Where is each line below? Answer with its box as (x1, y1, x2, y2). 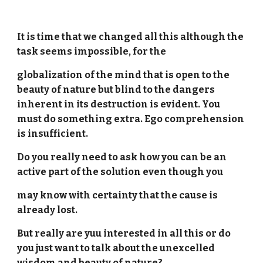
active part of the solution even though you (17, 166, 224, 177)
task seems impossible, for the (17, 46, 167, 57)
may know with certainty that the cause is (17, 190, 218, 201)
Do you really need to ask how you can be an (17, 151, 227, 163)
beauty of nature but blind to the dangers (17, 84, 215, 95)
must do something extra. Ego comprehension (17, 113, 245, 124)
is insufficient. (17, 128, 89, 139)
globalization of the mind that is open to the (17, 69, 230, 80)
